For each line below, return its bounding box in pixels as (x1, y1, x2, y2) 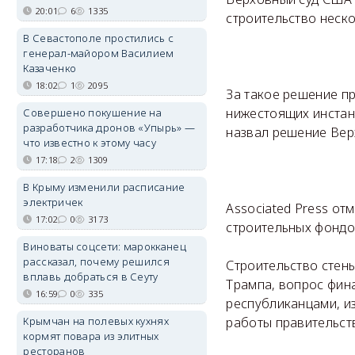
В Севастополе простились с (23, 31, 174, 45)
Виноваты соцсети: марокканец (23, 239, 186, 254)
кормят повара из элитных (23, 329, 159, 343)
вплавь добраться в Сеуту (23, 269, 158, 284)
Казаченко (23, 61, 77, 75)
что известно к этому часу (23, 136, 156, 150)
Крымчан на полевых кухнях (23, 314, 169, 328)
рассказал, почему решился (23, 254, 170, 269)
